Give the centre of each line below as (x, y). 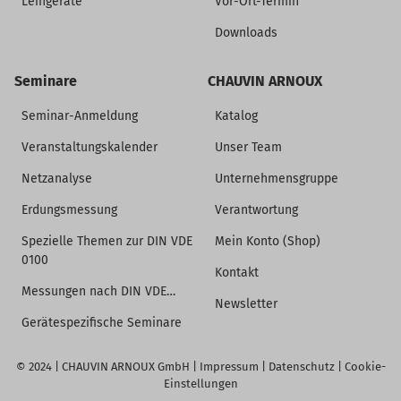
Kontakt (237, 273)
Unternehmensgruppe (277, 179)
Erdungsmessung (69, 210)
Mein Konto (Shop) (268, 242)
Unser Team (249, 148)
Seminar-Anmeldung (79, 116)
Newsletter (247, 304)
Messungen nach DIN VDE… (98, 292)
